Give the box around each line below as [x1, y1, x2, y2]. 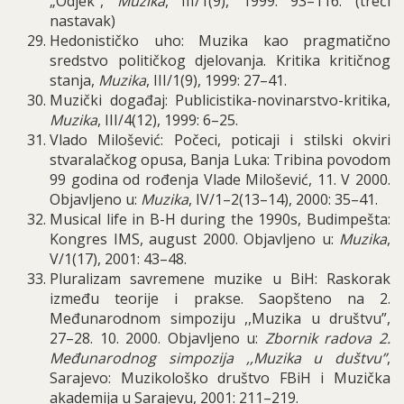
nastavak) [50, 11, 115, 31]
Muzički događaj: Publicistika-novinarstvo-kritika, [50, 90, 390, 110]
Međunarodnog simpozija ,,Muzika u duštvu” [50, 348, 387, 368]
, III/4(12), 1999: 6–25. [97, 110, 238, 130]
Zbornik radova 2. [264, 328, 391, 348]
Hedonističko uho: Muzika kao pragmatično [50, 31, 390, 50]
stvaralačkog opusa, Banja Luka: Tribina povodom [50, 150, 390, 170]
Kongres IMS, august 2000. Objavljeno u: [50, 229, 339, 249]
